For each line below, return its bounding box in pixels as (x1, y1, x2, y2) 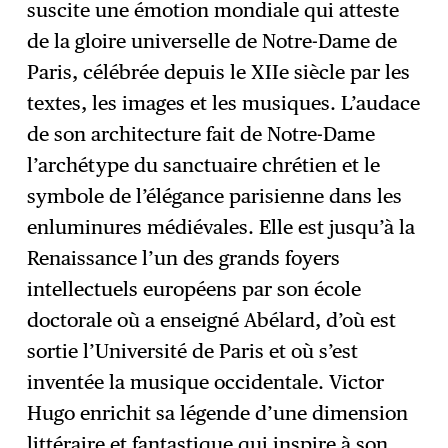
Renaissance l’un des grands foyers (27, 245, 341, 270)
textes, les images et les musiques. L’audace (27, 90, 421, 115)
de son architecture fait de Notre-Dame (27, 121, 376, 146)
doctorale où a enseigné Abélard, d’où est (27, 307, 397, 332)
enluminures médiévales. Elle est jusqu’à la (27, 214, 416, 239)
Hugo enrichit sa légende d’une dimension (27, 400, 409, 425)
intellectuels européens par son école (27, 276, 362, 301)
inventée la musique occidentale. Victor (27, 369, 385, 394)
